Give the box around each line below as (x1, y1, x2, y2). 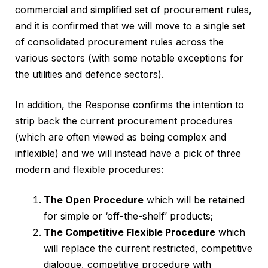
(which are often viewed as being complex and (15, 131, 226, 144)
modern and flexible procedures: (15, 163, 163, 176)
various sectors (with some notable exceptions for (15, 52, 243, 65)
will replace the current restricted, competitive (44, 242, 252, 255)
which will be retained (144, 194, 245, 206)
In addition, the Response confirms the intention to (15, 99, 244, 111)
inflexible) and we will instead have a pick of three (15, 147, 241, 160)
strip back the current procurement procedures (15, 115, 233, 127)
